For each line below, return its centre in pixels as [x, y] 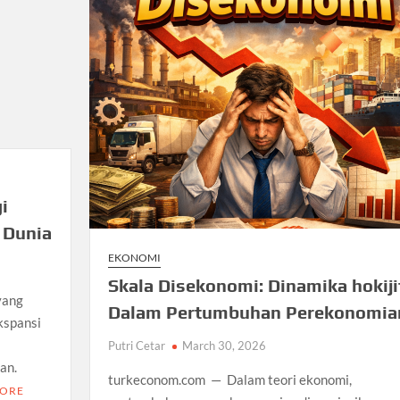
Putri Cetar [136, 345]
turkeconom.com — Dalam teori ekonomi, [229, 379]
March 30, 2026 [224, 345]
